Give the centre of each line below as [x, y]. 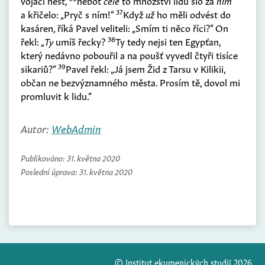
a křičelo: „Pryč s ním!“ [68, 14]
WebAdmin [76, 128]
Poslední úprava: [50, 171]
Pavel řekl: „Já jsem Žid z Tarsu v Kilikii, [146, 68]
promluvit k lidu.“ [56, 96]
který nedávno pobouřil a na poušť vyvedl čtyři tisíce [129, 55]
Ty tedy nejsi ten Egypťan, [168, 41]
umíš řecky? [80, 41]
